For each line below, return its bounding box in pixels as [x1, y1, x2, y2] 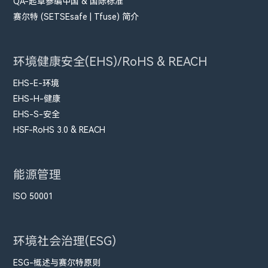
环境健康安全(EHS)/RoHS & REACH [13, 54, 208, 69]
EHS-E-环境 [13, 78, 60, 88]
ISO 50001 [13, 191, 54, 201]
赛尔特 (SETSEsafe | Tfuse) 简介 [13, 11, 139, 22]
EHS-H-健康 [13, 93, 61, 103]
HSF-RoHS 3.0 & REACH [13, 124, 106, 135]
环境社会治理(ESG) [13, 233, 117, 248]
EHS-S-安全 [13, 109, 60, 119]
